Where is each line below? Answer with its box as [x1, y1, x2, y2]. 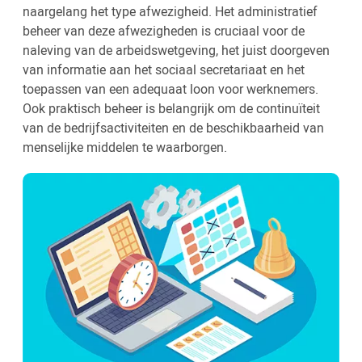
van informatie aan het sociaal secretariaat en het [23, 61, 305, 79]
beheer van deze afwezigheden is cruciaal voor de [23, 22, 305, 40]
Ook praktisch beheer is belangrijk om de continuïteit [23, 99, 320, 118]
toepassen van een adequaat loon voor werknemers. [23, 80, 318, 99]
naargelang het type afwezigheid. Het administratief [23, 2, 318, 21]
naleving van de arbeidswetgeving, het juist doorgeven [23, 41, 330, 60]
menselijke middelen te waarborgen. [23, 138, 227, 157]
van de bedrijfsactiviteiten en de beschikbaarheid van [23, 119, 324, 137]
